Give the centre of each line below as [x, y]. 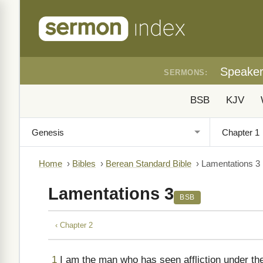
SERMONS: [186, 73]
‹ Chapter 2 [74, 225]
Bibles [84, 164]
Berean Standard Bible [149, 164]
